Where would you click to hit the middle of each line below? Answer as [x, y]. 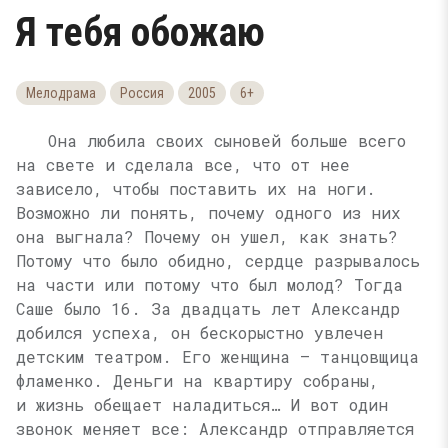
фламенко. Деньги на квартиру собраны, [197, 380]
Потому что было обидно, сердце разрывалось [218, 260]
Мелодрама [61, 93]
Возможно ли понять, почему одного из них [208, 212]
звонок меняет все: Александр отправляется [215, 428]
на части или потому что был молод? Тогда [209, 284]
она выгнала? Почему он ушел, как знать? [207, 236]
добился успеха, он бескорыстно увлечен [199, 332]
